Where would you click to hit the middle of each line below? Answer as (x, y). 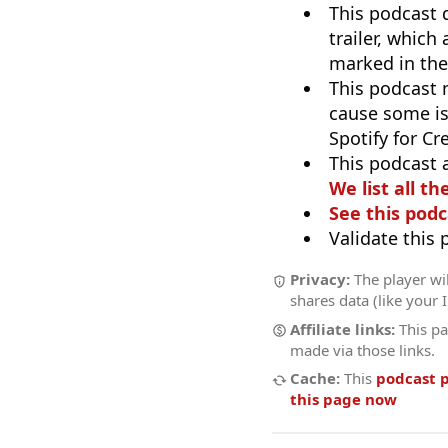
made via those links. (362, 349)
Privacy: (320, 279)
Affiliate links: (342, 328)
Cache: (315, 378)
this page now (343, 399)
